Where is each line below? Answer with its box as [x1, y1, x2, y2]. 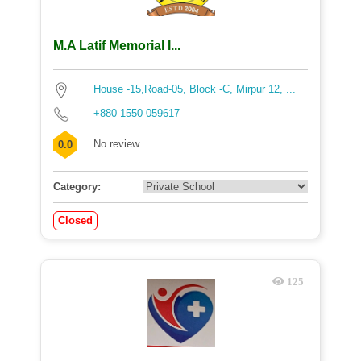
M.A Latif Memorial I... [53, 39, 180, 52]
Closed [58, 214, 93, 226]
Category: [53, 180, 101, 193]
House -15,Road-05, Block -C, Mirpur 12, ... [93, 83, 296, 95]
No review [93, 138, 139, 150]
